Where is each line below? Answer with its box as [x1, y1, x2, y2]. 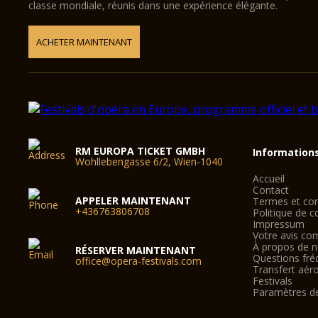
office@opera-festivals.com [75, 254, 202, 268]
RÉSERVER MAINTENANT [75, 243, 197, 257]
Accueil [253, 172, 285, 185]
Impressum [253, 217, 305, 231]
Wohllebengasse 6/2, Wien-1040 [75, 155, 224, 168]
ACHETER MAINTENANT [36, 35, 133, 48]
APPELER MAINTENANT [75, 194, 192, 207]
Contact [253, 183, 290, 197]
